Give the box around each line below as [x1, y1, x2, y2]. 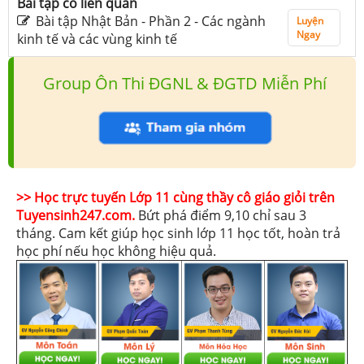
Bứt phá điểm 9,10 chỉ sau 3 [138, 206, 306, 224]
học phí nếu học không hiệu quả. [16, 241, 216, 260]
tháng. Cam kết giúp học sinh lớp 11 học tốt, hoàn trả [16, 223, 340, 242]
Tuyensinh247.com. [16, 206, 138, 224]
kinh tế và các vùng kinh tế [17, 29, 177, 48]
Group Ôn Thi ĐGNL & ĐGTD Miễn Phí [43, 71, 327, 94]
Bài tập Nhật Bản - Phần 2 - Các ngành [36, 11, 266, 30]
